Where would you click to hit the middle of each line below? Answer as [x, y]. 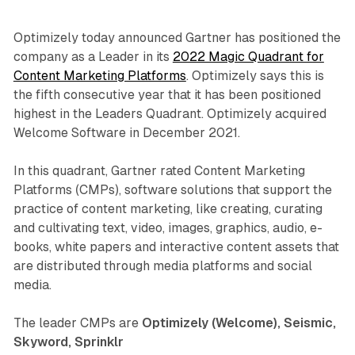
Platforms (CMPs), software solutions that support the [172, 190]
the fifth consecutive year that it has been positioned [167, 95]
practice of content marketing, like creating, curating [168, 209]
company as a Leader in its [93, 57]
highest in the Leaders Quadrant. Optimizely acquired [170, 114]
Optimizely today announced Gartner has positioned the [177, 38]
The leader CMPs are [77, 323]
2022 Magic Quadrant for [248, 57]
